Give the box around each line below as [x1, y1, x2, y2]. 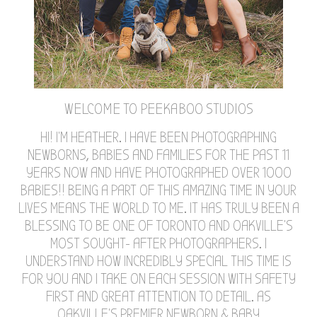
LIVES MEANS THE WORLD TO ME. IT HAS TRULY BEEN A [18, 199, 299, 217]
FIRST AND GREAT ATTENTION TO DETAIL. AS [46, 287, 271, 306]
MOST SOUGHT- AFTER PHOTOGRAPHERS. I [50, 234, 267, 253]
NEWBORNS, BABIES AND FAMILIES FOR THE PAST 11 [28, 146, 289, 164]
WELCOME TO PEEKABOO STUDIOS [64, 99, 253, 118]
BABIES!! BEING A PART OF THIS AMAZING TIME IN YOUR [21, 181, 296, 200]
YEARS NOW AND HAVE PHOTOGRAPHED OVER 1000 [25, 163, 292, 182]
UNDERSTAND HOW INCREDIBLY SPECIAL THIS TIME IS [25, 252, 292, 270]
